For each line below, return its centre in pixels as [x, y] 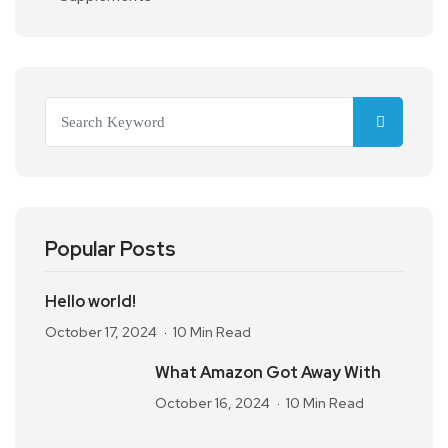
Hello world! [90, 302]
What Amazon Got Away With [268, 373]
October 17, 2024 [101, 332]
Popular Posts [110, 249]
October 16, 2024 [212, 403]
